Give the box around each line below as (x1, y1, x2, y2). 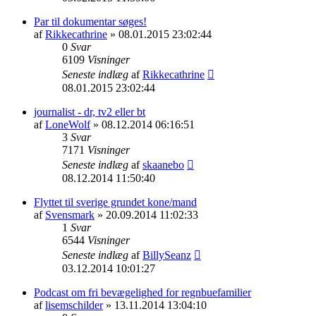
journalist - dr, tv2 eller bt (34, 105, 145, 118)
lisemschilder (45, 298, 103, 311)
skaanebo (142, 158, 184, 171)
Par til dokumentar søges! (34, 15, 147, 28)
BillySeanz (142, 248, 191, 261)
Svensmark (45, 208, 95, 221)
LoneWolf (45, 118, 90, 130)
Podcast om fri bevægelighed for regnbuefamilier (34, 286, 251, 298)
